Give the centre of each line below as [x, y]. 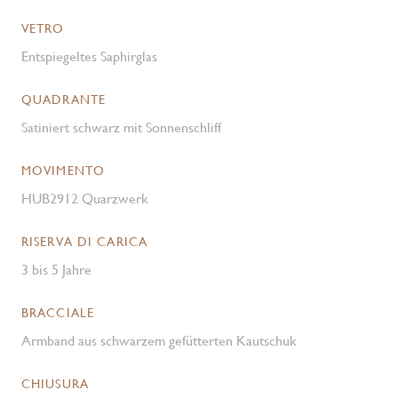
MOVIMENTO [64, 171]
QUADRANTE [64, 99]
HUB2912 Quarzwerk [85, 199]
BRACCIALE [58, 313]
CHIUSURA [55, 384]
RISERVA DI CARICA [85, 242]
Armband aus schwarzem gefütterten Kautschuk [159, 341]
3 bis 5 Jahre [56, 270]
